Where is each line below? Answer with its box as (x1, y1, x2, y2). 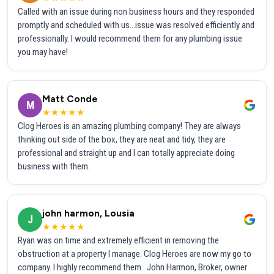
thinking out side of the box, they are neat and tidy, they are (18, 133, 226, 145)
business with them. (18, 160, 90, 172)
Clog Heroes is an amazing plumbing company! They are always (18, 120, 241, 131)
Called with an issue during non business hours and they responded (18, 6, 254, 17)
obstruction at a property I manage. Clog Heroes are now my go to (18, 248, 251, 259)
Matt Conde (42, 92, 98, 105)
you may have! (18, 46, 68, 57)
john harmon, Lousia (42, 207, 135, 219)
